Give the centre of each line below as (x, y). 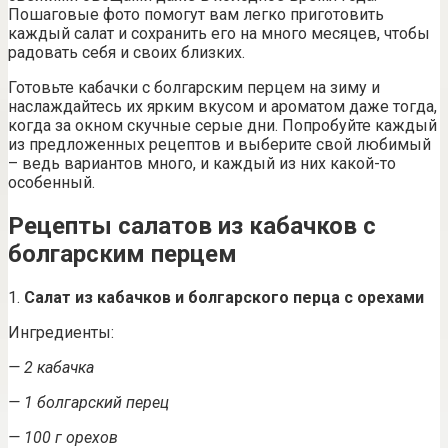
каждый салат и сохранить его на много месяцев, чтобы (219, 33)
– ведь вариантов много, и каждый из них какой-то (202, 163)
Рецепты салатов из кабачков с (192, 225)
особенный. (51, 182)
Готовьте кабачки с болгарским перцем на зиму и (194, 87)
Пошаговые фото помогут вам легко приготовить (196, 14)
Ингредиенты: (61, 332)
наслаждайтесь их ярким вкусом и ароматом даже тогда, (222, 106)
